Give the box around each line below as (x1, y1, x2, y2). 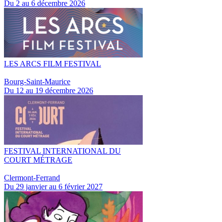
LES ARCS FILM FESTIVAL (4, 59, 101, 68)
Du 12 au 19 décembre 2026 (4, 86, 93, 95)
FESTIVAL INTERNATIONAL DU (4, 147, 121, 155)
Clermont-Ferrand (4, 173, 60, 182)
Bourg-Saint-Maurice (4, 77, 70, 86)
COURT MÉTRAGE (4, 156, 72, 164)
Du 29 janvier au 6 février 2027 (4, 182, 103, 191)
